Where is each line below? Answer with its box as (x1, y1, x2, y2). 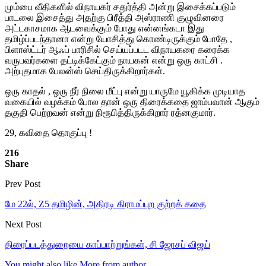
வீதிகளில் (35, 1, 73, 12)
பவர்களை (20, 55, 58, 65)
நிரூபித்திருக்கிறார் (96, 107, 169, 118)
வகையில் (5, 96, 42, 107)
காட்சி (194, 55, 218, 65)
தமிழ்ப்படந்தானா (5, 33, 69, 44)
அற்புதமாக (5, 65, 47, 76)
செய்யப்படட (103, 44, 149, 55)
